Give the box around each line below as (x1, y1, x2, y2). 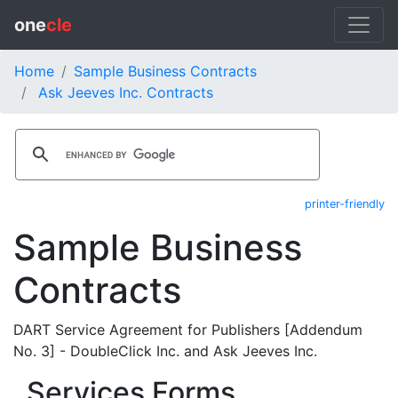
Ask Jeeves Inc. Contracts (38, 84, 213, 101)
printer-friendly (305, 197, 385, 211)
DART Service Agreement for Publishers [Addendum (13, 321, 362, 338)
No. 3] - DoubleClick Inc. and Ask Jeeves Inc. (13, 342, 317, 360)
